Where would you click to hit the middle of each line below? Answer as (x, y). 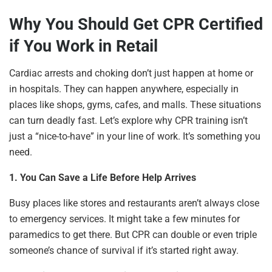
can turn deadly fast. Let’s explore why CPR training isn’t (128, 121)
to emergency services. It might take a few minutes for (124, 219)
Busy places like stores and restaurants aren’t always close (134, 203)
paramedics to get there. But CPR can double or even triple (133, 235)
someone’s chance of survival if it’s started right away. (124, 251)
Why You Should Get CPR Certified (136, 25)
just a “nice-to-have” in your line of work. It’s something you (135, 137)
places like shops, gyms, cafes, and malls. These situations (135, 105)
